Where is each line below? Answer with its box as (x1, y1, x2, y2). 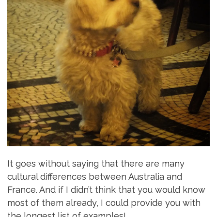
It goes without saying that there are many (7, 158, 185, 169)
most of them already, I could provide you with (7, 198, 201, 208)
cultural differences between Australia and (7, 171, 182, 182)
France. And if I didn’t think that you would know (7, 185, 205, 195)
